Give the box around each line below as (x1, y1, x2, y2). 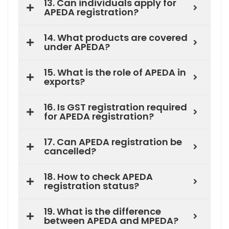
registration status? (44, 179, 139, 193)
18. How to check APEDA (44, 170, 153, 184)
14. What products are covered (44, 31, 188, 44)
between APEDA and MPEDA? (44, 214, 178, 227)
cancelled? (44, 145, 96, 158)
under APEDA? (44, 40, 110, 54)
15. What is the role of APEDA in (44, 66, 186, 79)
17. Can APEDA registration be (44, 135, 182, 149)
